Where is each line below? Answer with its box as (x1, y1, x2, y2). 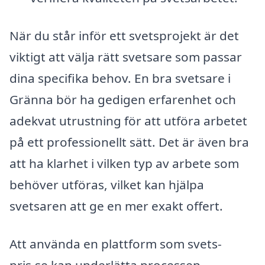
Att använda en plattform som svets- (9, 235, 222, 252)
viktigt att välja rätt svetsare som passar (9, 49, 242, 65)
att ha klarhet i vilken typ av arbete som (9, 155, 239, 172)
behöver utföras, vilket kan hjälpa (9, 176, 204, 193)
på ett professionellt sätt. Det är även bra (9, 134, 249, 150)
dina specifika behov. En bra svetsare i (9, 70, 231, 86)
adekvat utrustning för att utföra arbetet (9, 112, 247, 129)
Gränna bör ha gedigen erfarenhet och (9, 91, 236, 108)
